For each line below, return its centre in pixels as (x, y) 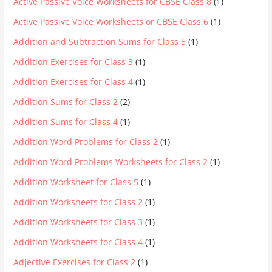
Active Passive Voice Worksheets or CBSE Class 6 (111, 21)
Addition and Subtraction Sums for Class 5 (100, 41)
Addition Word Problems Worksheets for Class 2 (111, 161)
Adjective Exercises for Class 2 (75, 262)
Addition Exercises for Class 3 (73, 61)
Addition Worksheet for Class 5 (76, 182)
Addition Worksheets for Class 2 (78, 202)
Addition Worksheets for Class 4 (78, 242)
